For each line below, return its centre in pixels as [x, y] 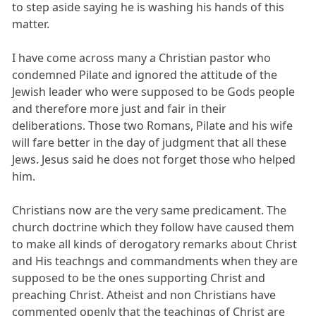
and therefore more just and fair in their [120, 108]
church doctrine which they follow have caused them [153, 227]
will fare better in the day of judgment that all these [150, 142]
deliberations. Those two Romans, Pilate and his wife [153, 125]
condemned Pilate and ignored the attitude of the [145, 74]
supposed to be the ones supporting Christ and [139, 278]
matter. [31, 24]
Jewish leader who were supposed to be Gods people [154, 91]
